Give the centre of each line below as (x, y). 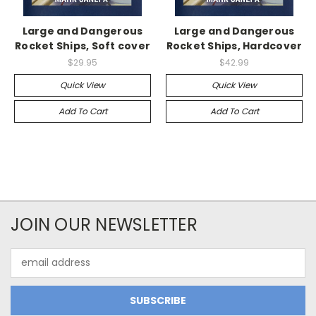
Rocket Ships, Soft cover (83, 45)
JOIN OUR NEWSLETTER (104, 224)
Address (30, 270)
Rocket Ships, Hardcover (234, 45)
